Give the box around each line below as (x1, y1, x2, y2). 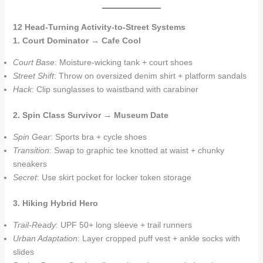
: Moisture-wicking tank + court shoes (54, 58, 193, 67)
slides (12, 247, 34, 257)
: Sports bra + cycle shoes (50, 132, 147, 141)
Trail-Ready (12, 220, 56, 230)
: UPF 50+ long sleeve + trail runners (55, 220, 192, 230)
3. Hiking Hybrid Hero (12, 198, 98, 208)
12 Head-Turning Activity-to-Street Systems (12, 22, 186, 32)
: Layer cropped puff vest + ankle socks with (77, 234, 240, 243)
